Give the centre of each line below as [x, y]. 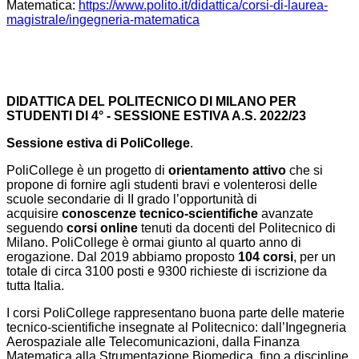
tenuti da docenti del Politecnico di [237, 228]
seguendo [36, 228]
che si [305, 171]
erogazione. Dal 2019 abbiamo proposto [122, 257]
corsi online [102, 228]
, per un [315, 257]
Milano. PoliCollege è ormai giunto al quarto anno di [154, 243]
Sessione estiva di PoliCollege [98, 143]
